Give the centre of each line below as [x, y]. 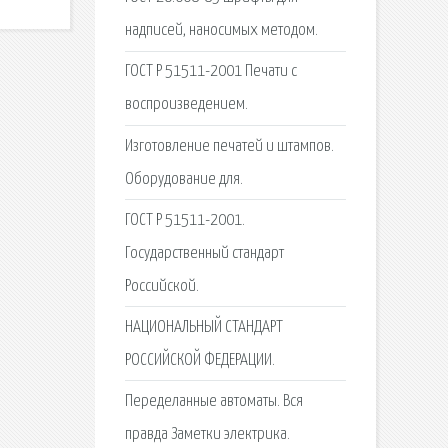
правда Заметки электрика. [207, 435]
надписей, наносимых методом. [221, 31]
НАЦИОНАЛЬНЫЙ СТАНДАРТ [203, 327]
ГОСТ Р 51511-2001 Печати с [210, 72]
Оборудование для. [183, 179]
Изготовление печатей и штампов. [229, 146]
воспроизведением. [186, 105]
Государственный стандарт [204, 253]
